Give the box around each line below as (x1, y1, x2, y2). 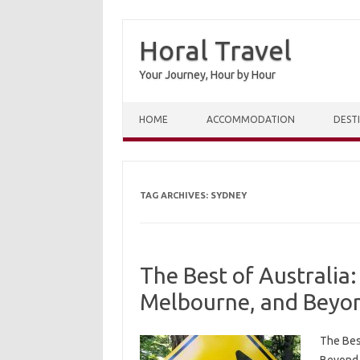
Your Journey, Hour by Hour (139, 68, 276, 81)
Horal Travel (139, 35, 292, 65)
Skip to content (123, 101, 198, 114)
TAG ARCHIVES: (139, 190, 211, 200)
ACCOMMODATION (207, 114, 295, 125)
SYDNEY (210, 190, 247, 200)
